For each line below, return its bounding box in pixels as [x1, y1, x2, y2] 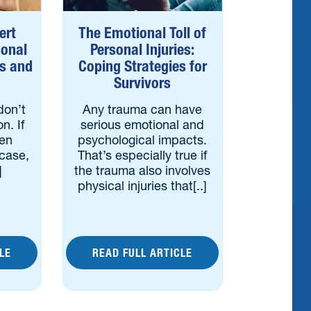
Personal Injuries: [90, 40, 195, 59]
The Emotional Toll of [78, 24, 207, 42]
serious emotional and [81, 117, 205, 133]
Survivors [114, 74, 171, 92]
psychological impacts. [78, 132, 208, 148]
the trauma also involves [74, 162, 211, 178]
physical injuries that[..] [78, 178, 208, 194]
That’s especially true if [78, 147, 208, 163]
